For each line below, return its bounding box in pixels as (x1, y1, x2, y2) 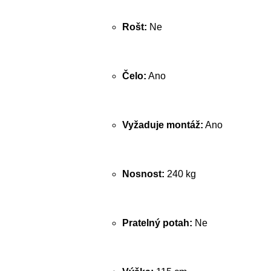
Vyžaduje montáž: (122, 120, 203, 130)
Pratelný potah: (122, 218, 192, 228)
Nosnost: (122, 169, 165, 179)
